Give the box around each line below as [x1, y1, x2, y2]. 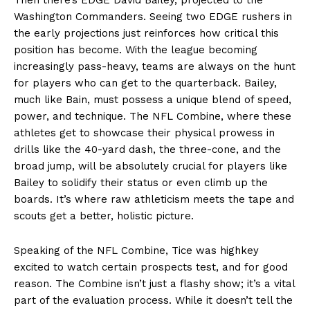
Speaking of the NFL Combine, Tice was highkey [14, 244, 259, 257]
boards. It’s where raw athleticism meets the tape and [14, 192, 294, 206]
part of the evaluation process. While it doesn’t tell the [14, 293, 293, 307]
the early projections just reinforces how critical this [14, 26, 279, 39]
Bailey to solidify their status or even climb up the [14, 176, 268, 189]
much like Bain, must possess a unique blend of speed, [14, 93, 291, 106]
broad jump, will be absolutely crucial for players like [14, 159, 287, 172]
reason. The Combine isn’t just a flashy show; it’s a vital [14, 277, 295, 290]
